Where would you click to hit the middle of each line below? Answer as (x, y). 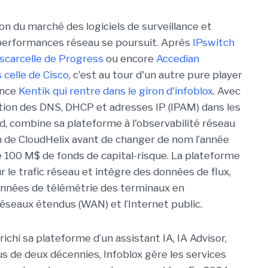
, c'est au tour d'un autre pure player (156, 75)
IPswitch (214, 42)
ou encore (130, 59)
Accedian (178, 59)
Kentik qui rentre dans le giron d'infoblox (116, 91)
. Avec (227, 91)
